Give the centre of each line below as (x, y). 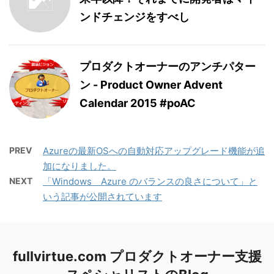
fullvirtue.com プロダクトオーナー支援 (137, 256)
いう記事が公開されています (102, 197)
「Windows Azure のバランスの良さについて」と (150, 181)
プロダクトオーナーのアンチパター (168, 66)
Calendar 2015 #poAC (138, 103)
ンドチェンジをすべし (135, 17)
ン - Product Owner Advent (151, 85)
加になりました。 (80, 166)
